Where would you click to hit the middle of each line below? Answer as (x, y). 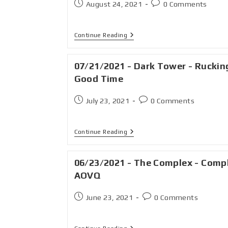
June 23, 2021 (109, 197)
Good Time (99, 79)
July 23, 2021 (108, 101)
